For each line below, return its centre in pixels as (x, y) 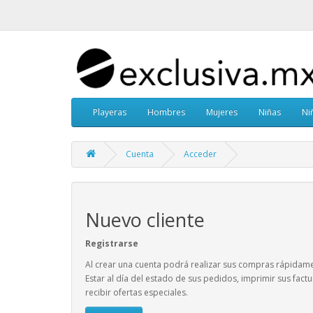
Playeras (110, 112)
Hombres (166, 112)
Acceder (200, 154)
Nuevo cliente (145, 219)
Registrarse (112, 243)
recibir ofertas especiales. (137, 292)
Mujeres (222, 112)
